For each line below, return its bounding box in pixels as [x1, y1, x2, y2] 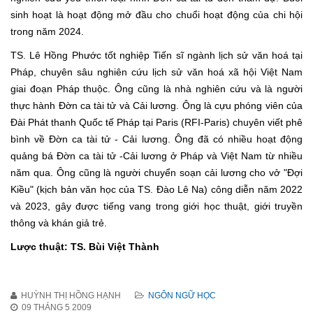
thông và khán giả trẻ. [10, 217, 110, 229]
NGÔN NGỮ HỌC [148, 291, 216, 301]
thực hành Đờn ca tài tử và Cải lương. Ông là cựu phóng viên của [10, 100, 303, 112]
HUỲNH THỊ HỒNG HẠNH [21, 291, 121, 301]
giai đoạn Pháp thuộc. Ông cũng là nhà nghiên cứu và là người [10, 83, 303, 95]
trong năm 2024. [10, 26, 84, 38]
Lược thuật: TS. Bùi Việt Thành [10, 241, 159, 253]
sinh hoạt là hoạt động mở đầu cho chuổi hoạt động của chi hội [10, 9, 303, 21]
